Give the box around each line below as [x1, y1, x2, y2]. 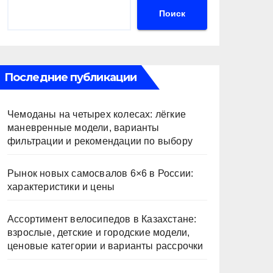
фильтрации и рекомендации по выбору [7, 136, 193, 146]
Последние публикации [4, 71, 136, 84]
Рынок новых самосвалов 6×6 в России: [7, 168, 194, 179]
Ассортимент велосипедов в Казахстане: [7, 214, 197, 224]
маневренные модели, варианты [7, 122, 160, 133]
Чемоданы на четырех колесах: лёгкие [7, 109, 186, 119]
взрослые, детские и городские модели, [7, 227, 190, 238]
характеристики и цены [7, 182, 115, 192]
